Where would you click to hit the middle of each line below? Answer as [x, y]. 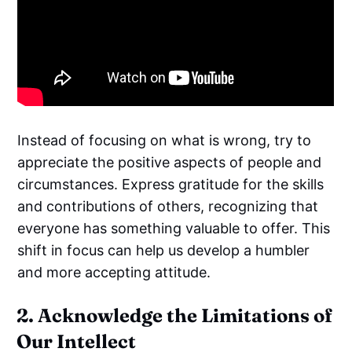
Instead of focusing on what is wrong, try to [165, 140]
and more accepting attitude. [114, 272]
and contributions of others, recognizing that [168, 206]
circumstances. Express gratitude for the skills [171, 184]
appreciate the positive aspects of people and [170, 162]
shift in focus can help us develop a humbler [164, 250]
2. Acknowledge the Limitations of [175, 315]
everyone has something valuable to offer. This [174, 228]
